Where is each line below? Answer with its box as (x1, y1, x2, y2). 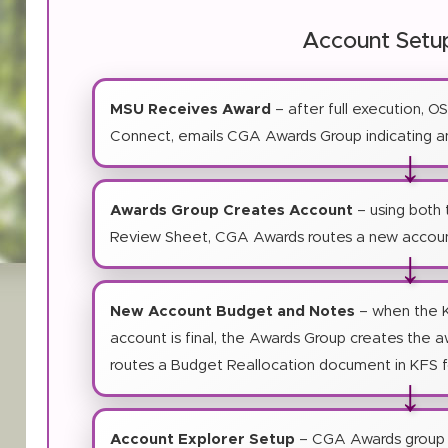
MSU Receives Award (110, 101, 272, 117)
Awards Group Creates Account (110, 202, 354, 218)
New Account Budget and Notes (110, 303, 356, 319)
